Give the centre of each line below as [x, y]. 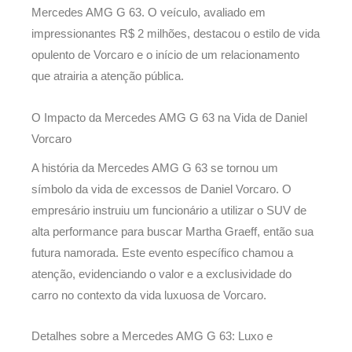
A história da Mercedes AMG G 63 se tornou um [155, 168]
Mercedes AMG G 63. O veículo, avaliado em [148, 13]
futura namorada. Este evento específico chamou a [162, 253]
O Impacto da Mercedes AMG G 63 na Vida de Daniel [169, 117]
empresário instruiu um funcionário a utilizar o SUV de [169, 210]
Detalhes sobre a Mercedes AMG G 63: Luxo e [152, 337]
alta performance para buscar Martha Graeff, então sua [172, 231]
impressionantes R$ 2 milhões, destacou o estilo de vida [176, 34]
